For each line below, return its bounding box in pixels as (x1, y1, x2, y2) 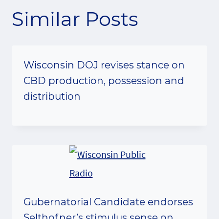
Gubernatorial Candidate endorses (23, 196, 193, 208)
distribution (23, 90, 81, 102)
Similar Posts (12, 6, 138, 31)
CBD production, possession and (23, 74, 184, 87)
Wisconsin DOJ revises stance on (23, 59, 185, 71)
